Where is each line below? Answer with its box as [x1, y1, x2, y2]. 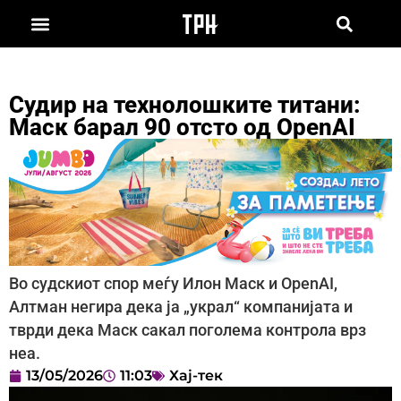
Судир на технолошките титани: [9, 90, 361, 118]
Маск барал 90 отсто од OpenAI [9, 113, 355, 141]
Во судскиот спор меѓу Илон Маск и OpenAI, [9, 275, 337, 294]
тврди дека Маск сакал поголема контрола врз [9, 321, 366, 340]
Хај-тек [169, 367, 223, 385]
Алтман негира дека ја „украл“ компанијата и [9, 298, 353, 317]
